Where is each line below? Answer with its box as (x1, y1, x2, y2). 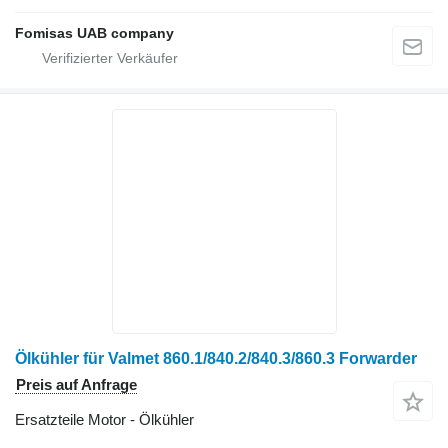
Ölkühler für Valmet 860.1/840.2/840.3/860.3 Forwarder (15, 349, 417, 367)
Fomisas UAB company (15, 24, 174, 41)
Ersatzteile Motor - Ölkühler (15, 410, 194, 428)
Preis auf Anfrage (16, 375, 137, 393)
